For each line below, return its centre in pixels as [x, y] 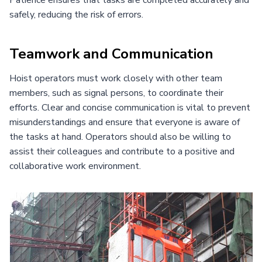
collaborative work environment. [75, 166]
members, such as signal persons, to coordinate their [116, 93]
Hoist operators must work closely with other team [116, 78]
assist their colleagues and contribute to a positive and [122, 151]
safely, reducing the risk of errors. [76, 14]
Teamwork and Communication [111, 54]
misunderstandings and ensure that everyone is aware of [125, 122]
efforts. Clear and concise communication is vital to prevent [130, 107]
